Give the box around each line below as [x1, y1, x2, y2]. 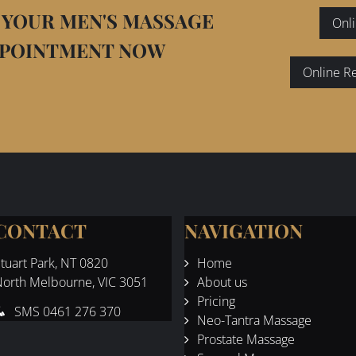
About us [197, 273, 247, 291]
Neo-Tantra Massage [197, 311, 311, 329]
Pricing [197, 292, 235, 310]
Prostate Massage [197, 330, 295, 348]
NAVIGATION [184, 217, 303, 243]
